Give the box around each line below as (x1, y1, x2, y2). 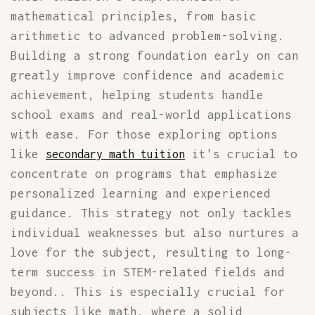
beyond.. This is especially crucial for (11, 285, 285, 299)
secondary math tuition (46, 148, 185, 160)
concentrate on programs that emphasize (11, 167, 278, 181)
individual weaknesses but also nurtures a (11, 226, 299, 240)
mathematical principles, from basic (11, 9, 257, 23)
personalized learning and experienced (11, 186, 271, 200)
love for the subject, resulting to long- (11, 245, 292, 259)
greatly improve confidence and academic (11, 68, 285, 82)
